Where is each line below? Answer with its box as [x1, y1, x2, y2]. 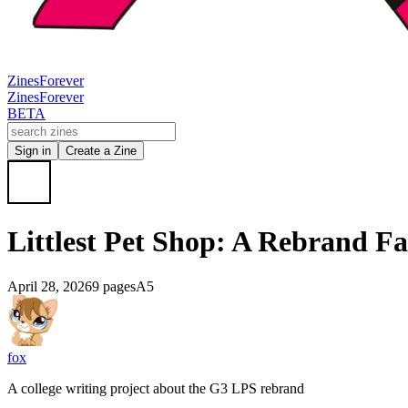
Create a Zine [66, 144, 137, 158]
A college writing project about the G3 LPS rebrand [7, 380, 304, 396]
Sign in [15, 144, 51, 158]
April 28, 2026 [7, 278, 92, 294]
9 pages [92, 278, 136, 294]
